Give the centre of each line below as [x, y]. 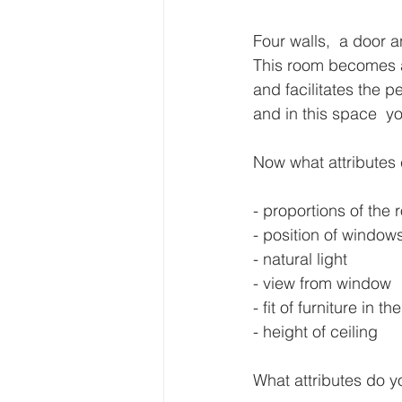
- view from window [322, 284]
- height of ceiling [315, 332]
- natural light [300, 259]
